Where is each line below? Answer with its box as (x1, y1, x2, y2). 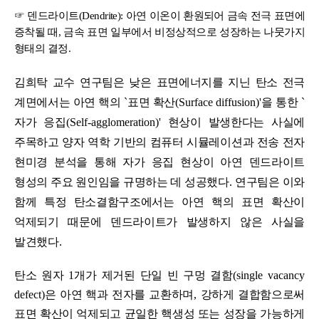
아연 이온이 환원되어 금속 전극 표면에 (125, 10, 305, 22)
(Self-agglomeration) (66, 116, 159, 129)
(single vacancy (232, 269, 305, 282)
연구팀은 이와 (235, 176, 305, 189)
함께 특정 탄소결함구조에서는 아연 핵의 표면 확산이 (14, 196, 305, 209)
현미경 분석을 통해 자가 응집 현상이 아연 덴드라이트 (14, 156, 305, 169)
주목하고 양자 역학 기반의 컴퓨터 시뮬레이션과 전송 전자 (14, 136, 305, 149)
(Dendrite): (78, 10, 126, 22)
